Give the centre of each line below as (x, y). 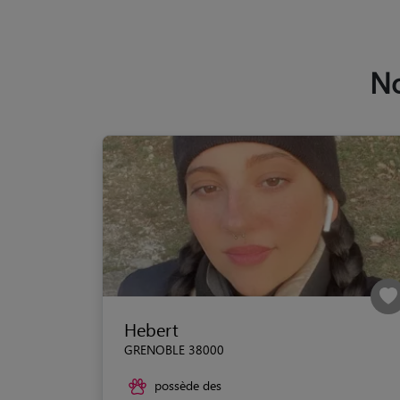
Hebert (151, 329)
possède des (188, 385)
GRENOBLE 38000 (174, 349)
